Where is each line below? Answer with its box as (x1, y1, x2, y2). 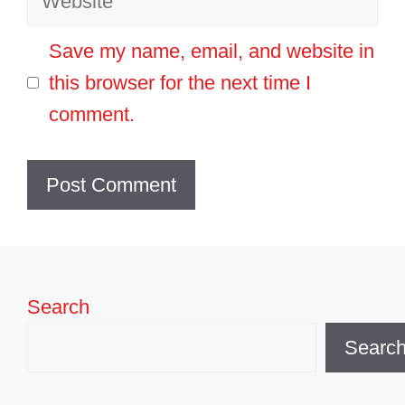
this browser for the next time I (49, 71, 311, 94)
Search (27, 295, 89, 318)
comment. (49, 102, 135, 126)
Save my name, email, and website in (49, 39, 374, 62)
